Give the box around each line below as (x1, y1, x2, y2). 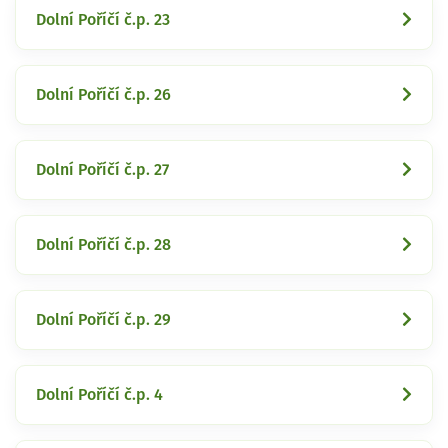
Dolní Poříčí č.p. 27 (36, 161, 169, 178)
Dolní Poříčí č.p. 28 (36, 236, 171, 253)
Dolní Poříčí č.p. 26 (36, 86, 171, 103)
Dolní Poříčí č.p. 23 (36, 11, 170, 28)
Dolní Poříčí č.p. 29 (36, 311, 171, 328)
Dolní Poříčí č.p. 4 (36, 386, 163, 403)
